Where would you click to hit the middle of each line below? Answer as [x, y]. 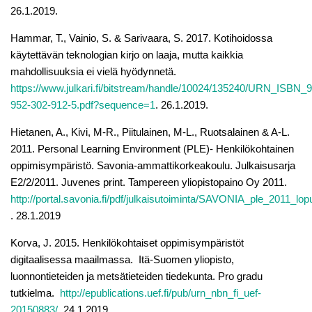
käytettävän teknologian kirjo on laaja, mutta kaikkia [127, 54]
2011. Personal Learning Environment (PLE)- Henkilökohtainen [152, 148]
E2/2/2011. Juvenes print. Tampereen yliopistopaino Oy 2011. [150, 182]
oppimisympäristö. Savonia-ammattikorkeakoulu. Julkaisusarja [153, 165]
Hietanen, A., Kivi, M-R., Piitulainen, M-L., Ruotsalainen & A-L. [150, 132]
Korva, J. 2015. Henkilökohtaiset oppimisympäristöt [127, 242]
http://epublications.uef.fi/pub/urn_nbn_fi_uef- [161, 292]
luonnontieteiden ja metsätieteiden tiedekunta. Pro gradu [136, 276]
